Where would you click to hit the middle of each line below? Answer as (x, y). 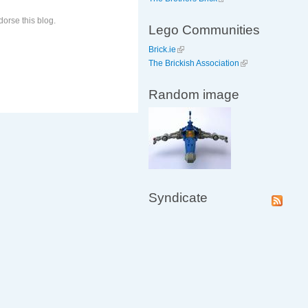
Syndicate (178, 198)
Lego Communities (204, 30)
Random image (194, 95)
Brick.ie (162, 49)
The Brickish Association (194, 63)
